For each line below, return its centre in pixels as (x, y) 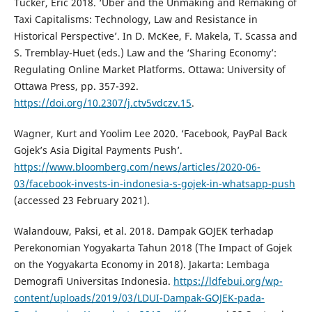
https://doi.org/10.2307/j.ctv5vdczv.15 (102, 102)
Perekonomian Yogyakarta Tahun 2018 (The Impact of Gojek (153, 247)
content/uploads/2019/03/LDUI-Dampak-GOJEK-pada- (139, 297)
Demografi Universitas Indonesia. (93, 281)
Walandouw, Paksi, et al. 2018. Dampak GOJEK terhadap (143, 231)
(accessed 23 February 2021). (81, 200)
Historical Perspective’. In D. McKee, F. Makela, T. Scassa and (155, 36)
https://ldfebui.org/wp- (228, 281)
